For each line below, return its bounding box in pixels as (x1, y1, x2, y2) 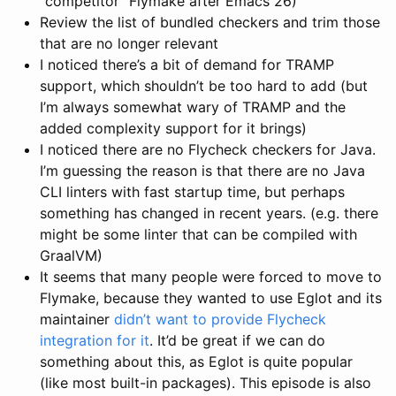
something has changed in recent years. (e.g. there (40, 203, 378, 222)
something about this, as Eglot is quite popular (40, 352, 353, 370)
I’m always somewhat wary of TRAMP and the (40, 97, 346, 116)
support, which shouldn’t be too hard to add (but (40, 76, 368, 95)
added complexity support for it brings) (40, 118, 307, 137)
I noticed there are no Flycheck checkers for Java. (40, 140, 376, 158)
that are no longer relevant (40, 34, 218, 52)
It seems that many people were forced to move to (40, 267, 382, 286)
